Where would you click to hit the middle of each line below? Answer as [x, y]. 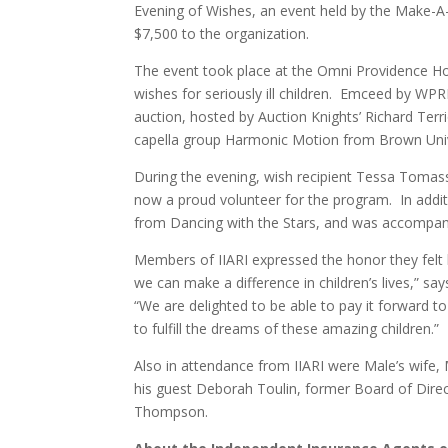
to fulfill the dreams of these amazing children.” [287, 329]
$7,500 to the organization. [222, 34]
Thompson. [171, 412]
